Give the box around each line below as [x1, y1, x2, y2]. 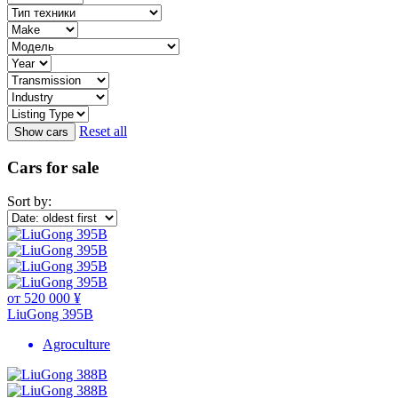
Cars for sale [7, 157, 99, 177]
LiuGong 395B [7, 306, 93, 322]
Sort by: [7, 194, 52, 210]
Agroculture [43, 337, 110, 353]
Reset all [79, 123, 127, 139]
